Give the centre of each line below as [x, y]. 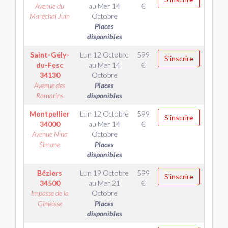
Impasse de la [50, 193]
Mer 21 [109, 183]
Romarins [50, 95]
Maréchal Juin [50, 16]
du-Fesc [50, 65]
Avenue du [50, 6]
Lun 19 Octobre [104, 173]
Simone [50, 144]
